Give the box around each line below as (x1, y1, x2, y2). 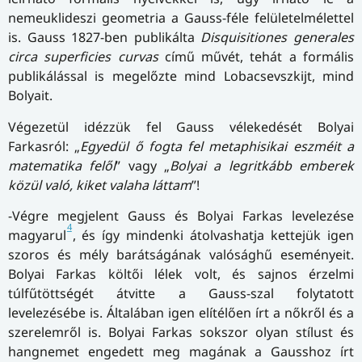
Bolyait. (8, 86, 53, 105)
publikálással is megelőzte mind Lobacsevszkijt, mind (8, 67, 354, 86)
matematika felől (8, 156, 116, 175)
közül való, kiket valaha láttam (8, 175, 192, 194)
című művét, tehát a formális (158, 48, 355, 66)
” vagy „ (116, 156, 170, 175)
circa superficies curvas (8, 48, 158, 66)
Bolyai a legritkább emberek (170, 156, 355, 175)
